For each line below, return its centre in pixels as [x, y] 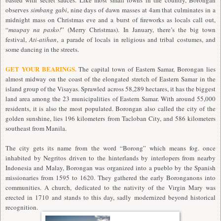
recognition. [22, 207]
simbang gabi [49, 10]
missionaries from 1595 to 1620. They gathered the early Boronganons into [110, 177]
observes [18, 10]
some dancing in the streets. [42, 49]
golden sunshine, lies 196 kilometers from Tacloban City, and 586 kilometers [110, 118]
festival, [18, 39]
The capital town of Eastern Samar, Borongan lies [147, 69]
